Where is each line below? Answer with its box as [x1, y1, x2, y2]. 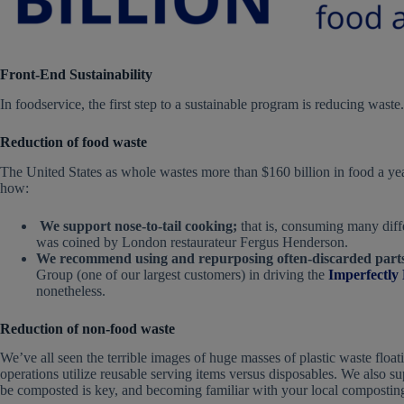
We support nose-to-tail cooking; [40, 217, 237, 234]
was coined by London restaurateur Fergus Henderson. [36, 234, 348, 250]
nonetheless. [36, 282, 106, 298]
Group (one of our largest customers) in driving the [36, 266, 328, 282]
